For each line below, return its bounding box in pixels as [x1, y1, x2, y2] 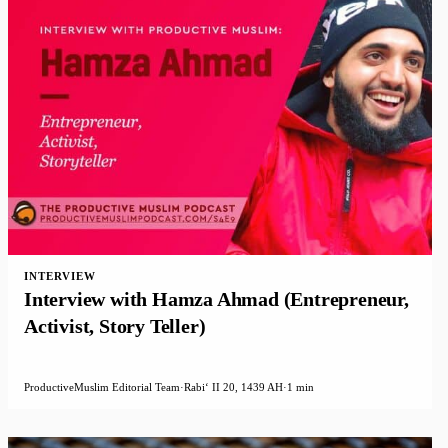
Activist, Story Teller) [24, 314, 206, 337]
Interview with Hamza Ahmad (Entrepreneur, [24, 287, 409, 310]
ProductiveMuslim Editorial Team [24, 380, 180, 393]
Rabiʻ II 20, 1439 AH [184, 380, 283, 393]
